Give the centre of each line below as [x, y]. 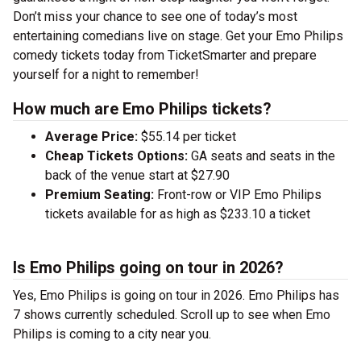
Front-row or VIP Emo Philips [238, 195]
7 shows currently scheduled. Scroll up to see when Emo [172, 315]
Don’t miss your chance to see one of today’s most [155, 17]
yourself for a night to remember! [106, 75]
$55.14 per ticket [187, 137]
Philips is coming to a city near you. [112, 334]
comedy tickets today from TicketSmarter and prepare [165, 56]
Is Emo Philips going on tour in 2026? [148, 268]
